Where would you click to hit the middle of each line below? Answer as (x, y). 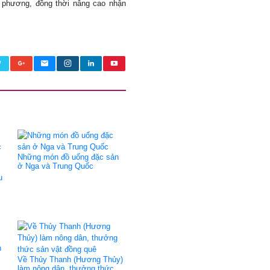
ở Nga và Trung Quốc (55, 166)
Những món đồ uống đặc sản (68, 157)
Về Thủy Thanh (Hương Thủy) (70, 259)
